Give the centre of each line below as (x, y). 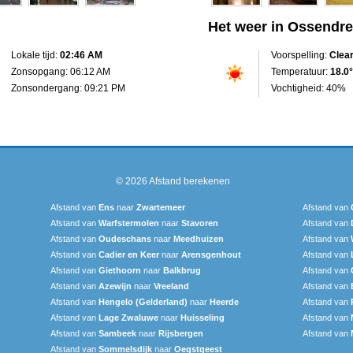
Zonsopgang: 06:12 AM (61, 71)
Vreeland (171, 286)
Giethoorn (120, 270)
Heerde (224, 301)
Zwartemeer (161, 207)
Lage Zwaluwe (128, 317)
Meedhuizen (199, 238)
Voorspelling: (300, 55)
